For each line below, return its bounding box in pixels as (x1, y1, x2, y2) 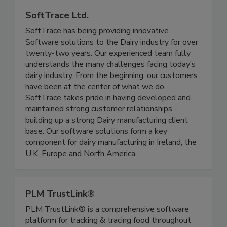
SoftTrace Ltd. (25, 30, 89, 43)
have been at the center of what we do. (25, 102, 166, 114)
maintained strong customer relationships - (25, 125, 177, 136)
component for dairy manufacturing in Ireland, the (25, 158, 197, 170)
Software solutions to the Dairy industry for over (25, 58, 198, 69)
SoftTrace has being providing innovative (25, 47, 169, 58)
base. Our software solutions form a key (25, 147, 167, 159)
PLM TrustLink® (25, 209, 95, 221)
